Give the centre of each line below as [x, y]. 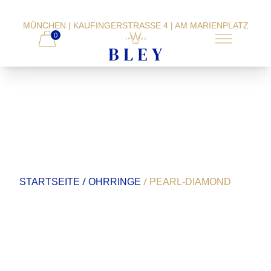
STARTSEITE [50, 182]
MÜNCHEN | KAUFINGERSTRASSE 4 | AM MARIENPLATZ [135, 25]
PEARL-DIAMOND [190, 182]
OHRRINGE [115, 182]
